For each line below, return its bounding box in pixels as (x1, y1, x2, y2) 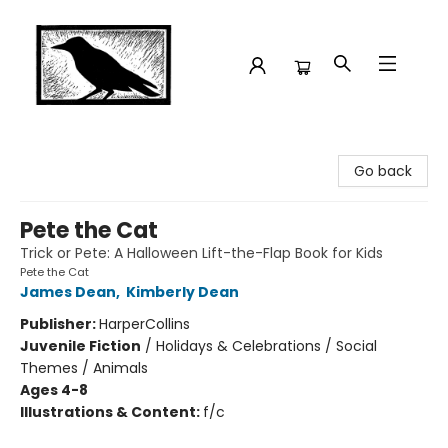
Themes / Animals (20, 358, 148, 378)
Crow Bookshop (15, 139, 122, 159)
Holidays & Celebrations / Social (156, 336, 377, 356)
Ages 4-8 (20, 380, 88, 400)
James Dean (20, 282, 116, 302)
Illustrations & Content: (20, 402, 203, 422)
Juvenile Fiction (20, 336, 141, 356)
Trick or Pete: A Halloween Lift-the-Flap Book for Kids (20, 243, 383, 263)
